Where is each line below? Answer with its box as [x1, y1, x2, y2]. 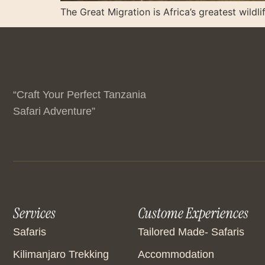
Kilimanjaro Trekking [13, 248, 109, 261]
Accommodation [138, 248, 214, 261]
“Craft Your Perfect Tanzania [13, 89, 146, 101]
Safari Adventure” [13, 105, 95, 118]
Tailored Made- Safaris [138, 226, 244, 238]
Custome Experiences [138, 203, 248, 224]
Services [13, 203, 56, 224]
